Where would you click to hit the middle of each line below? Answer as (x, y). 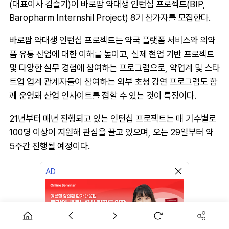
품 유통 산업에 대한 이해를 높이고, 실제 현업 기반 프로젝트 (112, 54)
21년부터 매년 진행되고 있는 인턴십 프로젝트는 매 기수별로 (113, 118)
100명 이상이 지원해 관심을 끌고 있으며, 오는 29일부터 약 (111, 132)
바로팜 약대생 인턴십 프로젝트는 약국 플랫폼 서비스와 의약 (112, 40)
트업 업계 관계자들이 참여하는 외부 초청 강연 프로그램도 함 (113, 82)
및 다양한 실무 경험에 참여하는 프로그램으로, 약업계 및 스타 (114, 68)
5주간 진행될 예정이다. (50, 146)
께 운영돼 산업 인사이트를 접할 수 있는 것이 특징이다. (103, 96)
